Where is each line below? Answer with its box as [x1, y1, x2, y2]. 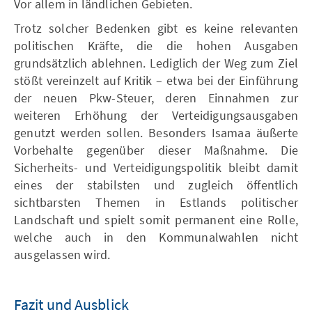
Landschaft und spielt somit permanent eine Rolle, [14, 211, 298, 228]
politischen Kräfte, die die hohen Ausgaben [14, 37, 298, 54]
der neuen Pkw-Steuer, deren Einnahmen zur [14, 89, 298, 106]
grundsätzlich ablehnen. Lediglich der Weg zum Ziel [14, 54, 298, 71]
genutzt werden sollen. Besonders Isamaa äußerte [14, 124, 298, 141]
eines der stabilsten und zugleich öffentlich [14, 176, 298, 193]
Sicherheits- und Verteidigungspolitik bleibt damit [14, 159, 298, 175]
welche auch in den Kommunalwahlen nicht [14, 228, 298, 245]
